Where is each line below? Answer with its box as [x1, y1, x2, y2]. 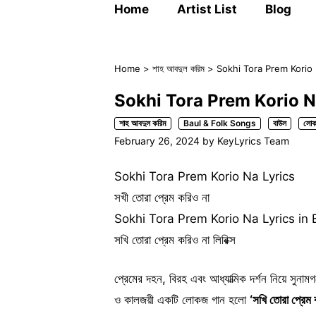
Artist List [177, 2, 237, 16]
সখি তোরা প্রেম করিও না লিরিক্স [114, 232, 236, 247]
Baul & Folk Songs [183, 117, 256, 128]
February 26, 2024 [114, 134, 200, 147]
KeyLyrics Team [217, 134, 289, 147]
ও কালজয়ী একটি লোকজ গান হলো [114, 293, 250, 307]
